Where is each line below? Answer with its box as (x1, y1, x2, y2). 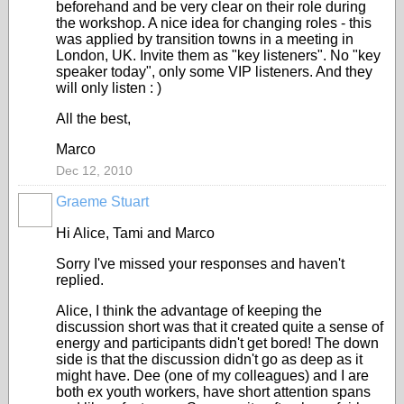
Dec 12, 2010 (56, 163, 133, 178)
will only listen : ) (56, 80, 161, 96)
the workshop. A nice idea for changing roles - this (56, 15, 372, 31)
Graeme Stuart (56, 194, 149, 209)
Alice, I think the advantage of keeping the (56, 303, 322, 318)
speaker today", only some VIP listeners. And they (56, 64, 372, 79)
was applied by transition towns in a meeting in (56, 32, 353, 47)
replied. (56, 272, 104, 288)
